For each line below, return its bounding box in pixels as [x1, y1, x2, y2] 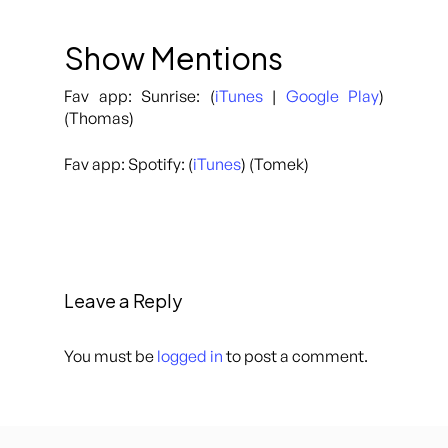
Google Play [285, 86, 379, 106]
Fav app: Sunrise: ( [64, 86, 215, 106]
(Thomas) [64, 108, 134, 128]
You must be [64, 345, 157, 366]
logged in [157, 345, 223, 366]
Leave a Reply [64, 288, 182, 312]
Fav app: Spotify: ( [64, 154, 193, 174]
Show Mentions [64, 39, 283, 77]
